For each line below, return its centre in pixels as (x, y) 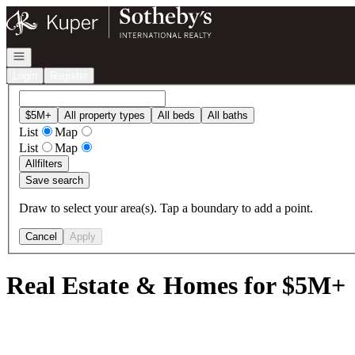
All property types (105, 115)
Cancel (41, 236)
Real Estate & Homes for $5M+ (176, 286)
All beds (176, 115)
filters (50, 163)
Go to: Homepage (50, 12)
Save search (54, 180)
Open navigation (49, 55)
